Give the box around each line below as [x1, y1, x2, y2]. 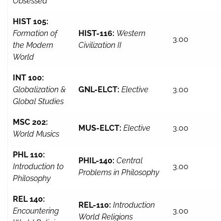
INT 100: [13, 73, 44, 83]
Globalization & [13, 85, 66, 95]
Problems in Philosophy [78, 168, 159, 178]
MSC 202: [13, 117, 48, 127]
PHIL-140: [78, 156, 114, 166]
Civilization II [78, 40, 121, 50]
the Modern [13, 40, 53, 50]
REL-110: [78, 200, 111, 210]
